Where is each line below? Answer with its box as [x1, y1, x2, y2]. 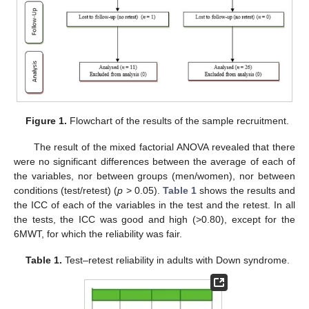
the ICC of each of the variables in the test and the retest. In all [14, 199, 295, 210]
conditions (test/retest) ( [14, 184, 118, 196]
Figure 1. [26, 114, 68, 126]
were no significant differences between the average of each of [14, 155, 295, 167]
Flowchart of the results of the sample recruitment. [67, 114, 290, 126]
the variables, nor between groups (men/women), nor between [14, 170, 295, 181]
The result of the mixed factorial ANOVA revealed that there [33, 141, 295, 152]
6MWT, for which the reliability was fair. [14, 228, 182, 239]
